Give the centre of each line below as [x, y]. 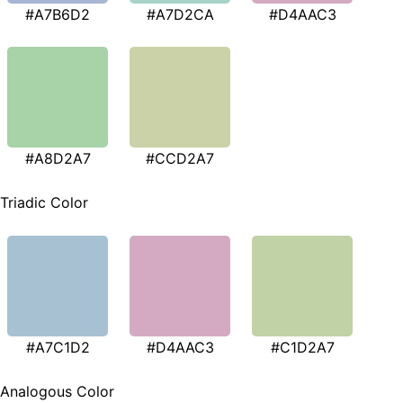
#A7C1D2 [58, 348]
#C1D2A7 [302, 348]
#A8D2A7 [58, 158]
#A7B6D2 [58, 14]
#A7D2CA [180, 14]
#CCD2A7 [180, 158]
